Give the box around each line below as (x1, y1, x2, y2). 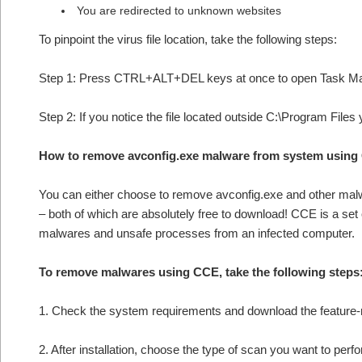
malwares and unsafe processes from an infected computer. (39, 226, 355, 240)
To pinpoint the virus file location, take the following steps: (39, 32, 337, 46)
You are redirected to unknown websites (77, 4, 281, 17)
